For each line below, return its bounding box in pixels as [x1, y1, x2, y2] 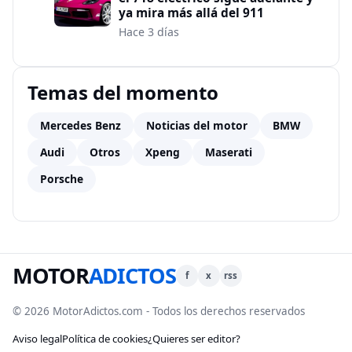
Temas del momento [27, 79, 218, 105]
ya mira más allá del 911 [119, 4, 264, 21]
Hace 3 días [119, 24, 179, 39]
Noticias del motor [146, 117, 247, 133]
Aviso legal [13, 331, 62, 346]
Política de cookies [62, 331, 148, 346]
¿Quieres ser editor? [148, 331, 240, 346]
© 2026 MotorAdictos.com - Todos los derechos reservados [13, 304, 305, 319]
